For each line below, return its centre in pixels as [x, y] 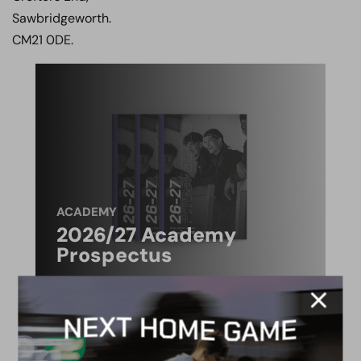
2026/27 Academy [146, 235]
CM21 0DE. [43, 40]
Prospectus [114, 255]
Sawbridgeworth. [62, 18]
